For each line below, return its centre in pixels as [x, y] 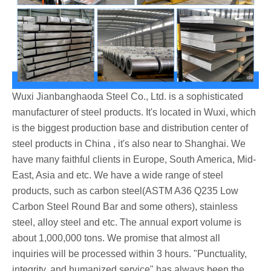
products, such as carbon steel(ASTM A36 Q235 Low [125, 191]
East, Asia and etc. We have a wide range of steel [118, 175]
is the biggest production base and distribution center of [130, 128]
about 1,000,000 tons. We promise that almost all [116, 238]
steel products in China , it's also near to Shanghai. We [129, 144]
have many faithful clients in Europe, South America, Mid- [134, 160]
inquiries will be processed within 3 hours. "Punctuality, [129, 254]
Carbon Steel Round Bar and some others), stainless [125, 207]
